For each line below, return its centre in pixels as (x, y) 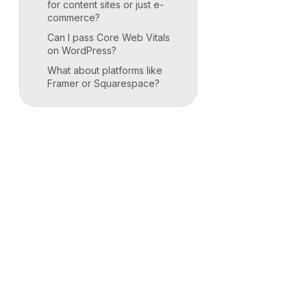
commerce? (74, 17)
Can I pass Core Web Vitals (109, 37)
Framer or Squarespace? (103, 83)
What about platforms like (105, 70)
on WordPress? (82, 50)
